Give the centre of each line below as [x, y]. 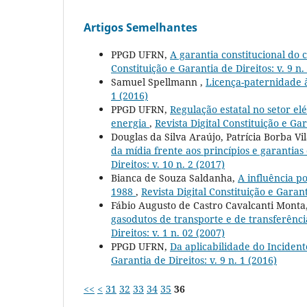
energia [130, 123]
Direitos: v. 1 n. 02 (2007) [168, 233]
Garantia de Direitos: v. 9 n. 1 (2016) [194, 260]
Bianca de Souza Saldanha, [174, 178]
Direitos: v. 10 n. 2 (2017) [168, 164]
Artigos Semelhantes [140, 28]
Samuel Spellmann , [158, 82]
